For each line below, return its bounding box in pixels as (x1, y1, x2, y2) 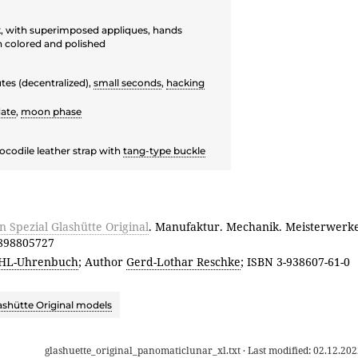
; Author (78, 254, 126, 270)
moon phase (21, 105, 82, 118)
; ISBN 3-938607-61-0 (241, 254, 350, 270)
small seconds (93, 77, 161, 89)
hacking (166, 77, 205, 89)
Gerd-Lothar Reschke (126, 254, 241, 270)
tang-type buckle (123, 145, 205, 157)
